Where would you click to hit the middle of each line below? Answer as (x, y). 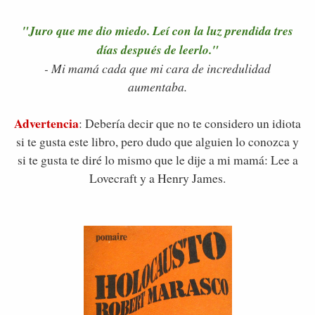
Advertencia (46, 123)
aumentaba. (157, 86)
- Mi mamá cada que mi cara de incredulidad (157, 68)
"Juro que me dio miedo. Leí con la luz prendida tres (157, 30)
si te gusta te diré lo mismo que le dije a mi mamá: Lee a (157, 159)
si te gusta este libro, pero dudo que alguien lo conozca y (157, 141)
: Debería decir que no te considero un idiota (190, 123)
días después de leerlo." (157, 49)
